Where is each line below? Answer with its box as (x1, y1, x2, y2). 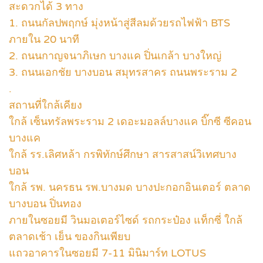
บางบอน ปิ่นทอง (9, 197, 82, 210)
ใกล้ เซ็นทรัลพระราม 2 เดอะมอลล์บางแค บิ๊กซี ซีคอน (9, 115, 251, 128)
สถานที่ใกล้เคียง (9, 99, 82, 112)
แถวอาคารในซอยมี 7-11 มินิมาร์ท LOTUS (9, 247, 206, 259)
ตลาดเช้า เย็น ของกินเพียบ (9, 230, 130, 243)
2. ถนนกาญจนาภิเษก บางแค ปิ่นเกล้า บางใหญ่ (9, 49, 221, 62)
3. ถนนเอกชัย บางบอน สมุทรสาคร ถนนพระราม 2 (9, 66, 237, 79)
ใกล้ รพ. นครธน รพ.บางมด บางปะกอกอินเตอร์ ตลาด (9, 181, 251, 194)
